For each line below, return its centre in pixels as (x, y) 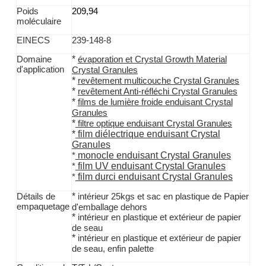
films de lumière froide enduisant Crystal (155, 102)
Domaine (34, 60)
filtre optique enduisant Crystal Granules (153, 124)
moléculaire (39, 22)
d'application (40, 70)
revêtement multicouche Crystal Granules (158, 81)
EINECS (33, 41)
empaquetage (43, 207)
